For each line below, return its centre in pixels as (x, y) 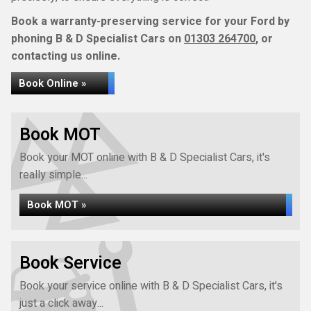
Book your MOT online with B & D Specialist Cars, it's (145, 158)
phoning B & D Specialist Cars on (98, 39)
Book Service (70, 263)
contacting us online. (66, 56)
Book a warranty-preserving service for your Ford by (150, 22)
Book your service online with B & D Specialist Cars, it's (151, 286)
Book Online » (52, 83)
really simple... (53, 175)
